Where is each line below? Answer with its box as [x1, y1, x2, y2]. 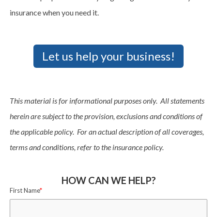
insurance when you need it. [10, 7, 99, 17]
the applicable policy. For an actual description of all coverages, [10, 126, 204, 136]
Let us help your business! [42, 48, 175, 63]
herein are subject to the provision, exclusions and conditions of [10, 111, 202, 121]
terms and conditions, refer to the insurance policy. [10, 142, 164, 152]
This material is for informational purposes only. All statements [10, 95, 204, 105]
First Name [10, 186, 40, 194]
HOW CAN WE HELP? [61, 174, 156, 186]
